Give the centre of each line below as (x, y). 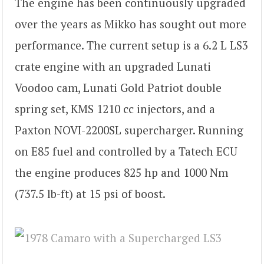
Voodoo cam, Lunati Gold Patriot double (118, 88)
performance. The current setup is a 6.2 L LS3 (131, 45)
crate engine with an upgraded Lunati (113, 67)
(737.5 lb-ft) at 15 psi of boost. (90, 194)
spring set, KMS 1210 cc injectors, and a (115, 109)
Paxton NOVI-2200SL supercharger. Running (129, 130)
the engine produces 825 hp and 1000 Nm (121, 173)
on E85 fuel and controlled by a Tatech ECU (126, 151)
